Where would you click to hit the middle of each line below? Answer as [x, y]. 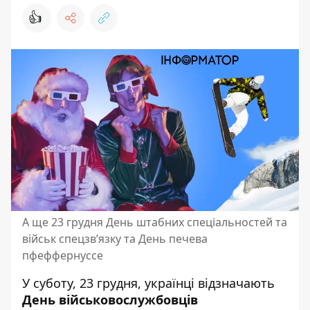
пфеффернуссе [63, 255]
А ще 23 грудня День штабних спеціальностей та [155, 222]
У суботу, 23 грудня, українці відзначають [148, 283]
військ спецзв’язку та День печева [115, 239]
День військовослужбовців [110, 300]
